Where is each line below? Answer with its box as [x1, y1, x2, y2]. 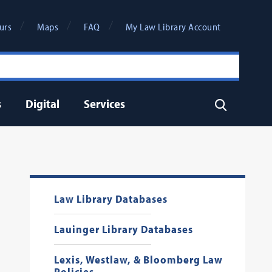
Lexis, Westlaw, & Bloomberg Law [53, 253, 223, 267]
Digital [25, 96, 59, 111]
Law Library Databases [53, 192, 168, 206]
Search [214, 98, 245, 109]
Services [83, 96, 125, 111]
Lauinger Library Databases [53, 222, 193, 236]
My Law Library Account [125, 21, 221, 33]
